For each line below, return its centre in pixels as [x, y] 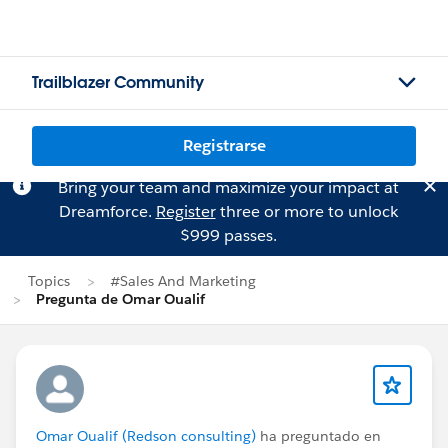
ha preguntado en [318, 436]
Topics [49, 281]
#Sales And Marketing [183, 281]
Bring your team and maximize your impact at [228, 187]
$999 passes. [228, 235]
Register [185, 211]
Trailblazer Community [118, 82]
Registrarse [224, 145]
